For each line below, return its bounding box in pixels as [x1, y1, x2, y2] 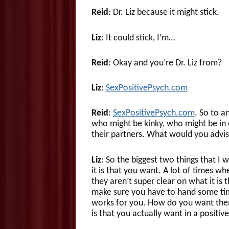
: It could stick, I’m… [101, 33, 175, 43]
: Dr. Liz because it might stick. [108, 8, 219, 18]
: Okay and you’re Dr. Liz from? [108, 58, 222, 68]
